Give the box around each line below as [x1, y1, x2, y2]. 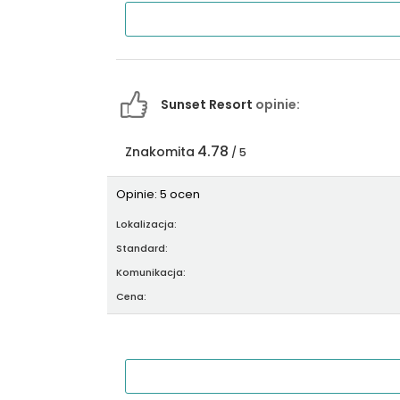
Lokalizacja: [116, 217, 179, 232]
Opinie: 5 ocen [116, 186, 200, 204]
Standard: [116, 241, 171, 256]
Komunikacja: [116, 265, 188, 280]
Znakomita [125, 143, 195, 162]
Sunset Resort [161, 96, 255, 114]
